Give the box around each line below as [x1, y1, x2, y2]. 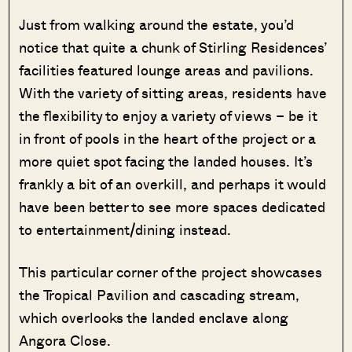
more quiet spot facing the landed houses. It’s [19, 151, 313, 172]
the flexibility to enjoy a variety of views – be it [19, 105, 318, 126]
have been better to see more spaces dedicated [19, 196, 326, 218]
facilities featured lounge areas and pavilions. [19, 60, 314, 81]
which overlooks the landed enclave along [19, 307, 289, 328]
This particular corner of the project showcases [19, 262, 323, 283]
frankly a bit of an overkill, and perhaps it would [19, 174, 327, 195]
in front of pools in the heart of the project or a [19, 128, 317, 149]
